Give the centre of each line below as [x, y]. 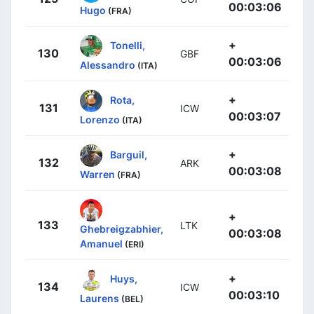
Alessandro [108, 65]
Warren [97, 175]
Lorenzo [100, 120]
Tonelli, [128, 45]
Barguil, [129, 154]
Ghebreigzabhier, [122, 229]
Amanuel [101, 244]
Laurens [100, 299]
